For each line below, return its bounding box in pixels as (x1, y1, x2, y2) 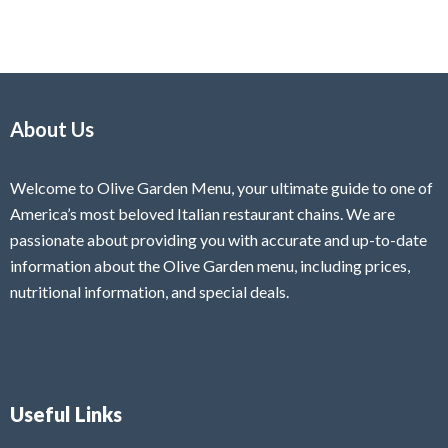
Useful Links (10, 402, 122, 426)
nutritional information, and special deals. (10, 282, 289, 301)
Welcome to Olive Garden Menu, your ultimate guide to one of (10, 178, 433, 197)
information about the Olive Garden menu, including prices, (10, 256, 410, 275)
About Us (10, 117, 94, 141)
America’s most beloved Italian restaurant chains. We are (10, 204, 395, 223)
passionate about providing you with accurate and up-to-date (10, 230, 427, 249)
